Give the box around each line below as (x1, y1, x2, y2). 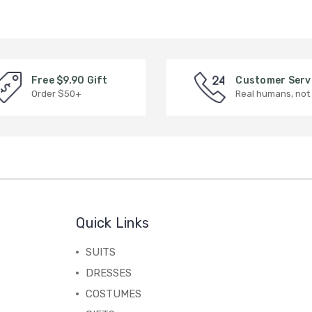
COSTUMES (86, 287, 142, 300)
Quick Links (76, 214, 150, 231)
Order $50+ (31, 88, 81, 100)
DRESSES (86, 266, 132, 279)
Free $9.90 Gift (31, 75, 108, 87)
